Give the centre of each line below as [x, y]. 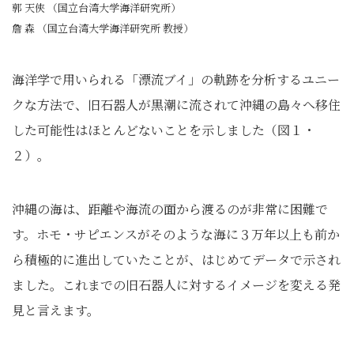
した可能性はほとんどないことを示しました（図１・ [164, 130]
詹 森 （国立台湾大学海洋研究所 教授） [103, 28]
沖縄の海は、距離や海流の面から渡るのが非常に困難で [170, 209]
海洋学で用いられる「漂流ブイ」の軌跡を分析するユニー [176, 79]
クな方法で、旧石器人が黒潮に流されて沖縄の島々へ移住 [176, 105]
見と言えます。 [56, 310]
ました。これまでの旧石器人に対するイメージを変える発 [176, 285]
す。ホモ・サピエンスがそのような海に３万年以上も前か [176, 234]
